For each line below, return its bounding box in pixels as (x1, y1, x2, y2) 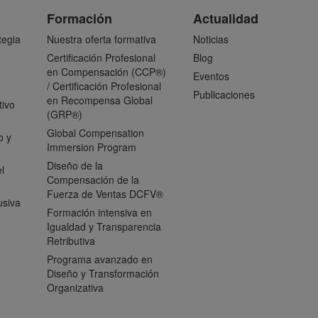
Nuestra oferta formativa (47, 32, 156, 46)
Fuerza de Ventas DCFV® (47, 187, 163, 201)
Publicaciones (193, 87, 255, 102)
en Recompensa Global (47, 93, 153, 107)
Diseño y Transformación (47, 266, 159, 280)
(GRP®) (47, 107, 82, 121)
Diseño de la (47, 158, 103, 172)
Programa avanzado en (47, 252, 153, 266)
